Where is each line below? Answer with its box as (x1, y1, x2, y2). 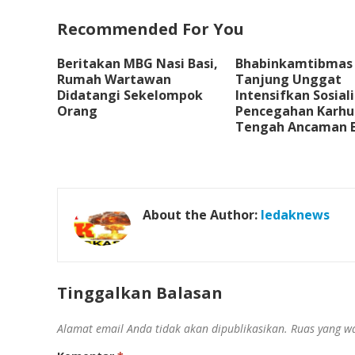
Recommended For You (57, 18, 244, 40)
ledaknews (261, 206, 330, 223)
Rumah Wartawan (57, 71, 171, 88)
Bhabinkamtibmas (235, 55, 353, 72)
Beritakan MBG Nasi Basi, (57, 55, 218, 72)
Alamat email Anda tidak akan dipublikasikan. (57, 320, 288, 336)
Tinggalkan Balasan (57, 281, 223, 303)
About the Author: (143, 206, 261, 223)
